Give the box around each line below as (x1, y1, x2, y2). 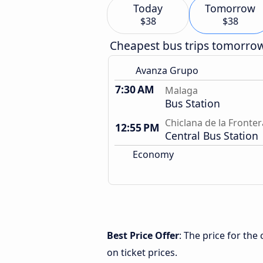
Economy (130, 148, 174, 161)
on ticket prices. (107, 246, 177, 259)
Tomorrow (205, 1, 255, 15)
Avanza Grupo (136, 64, 198, 77)
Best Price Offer (107, 229, 179, 242)
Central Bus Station (165, 129, 258, 143)
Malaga (165, 84, 198, 97)
